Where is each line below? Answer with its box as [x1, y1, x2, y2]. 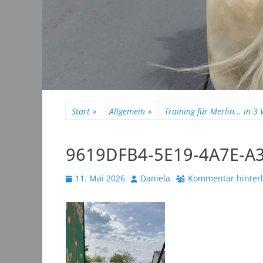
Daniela [140, 173, 170, 184]
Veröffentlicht [65, 172, 118, 183]
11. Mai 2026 [75, 173, 125, 184]
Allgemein [109, 106, 145, 117]
